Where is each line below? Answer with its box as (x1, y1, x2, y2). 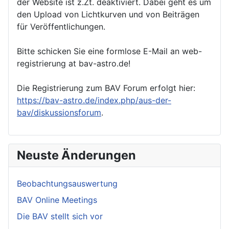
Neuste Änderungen (17, 147, 136, 163)
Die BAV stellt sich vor (17, 211, 103, 221)
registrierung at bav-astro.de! (17, 58, 130, 68)
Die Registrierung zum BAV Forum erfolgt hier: (17, 82, 195, 93)
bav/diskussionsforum (17, 107, 101, 118)
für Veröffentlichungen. (17, 21, 105, 32)
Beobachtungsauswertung (17, 178, 118, 189)
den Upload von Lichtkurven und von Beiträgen (17, 9, 199, 19)
